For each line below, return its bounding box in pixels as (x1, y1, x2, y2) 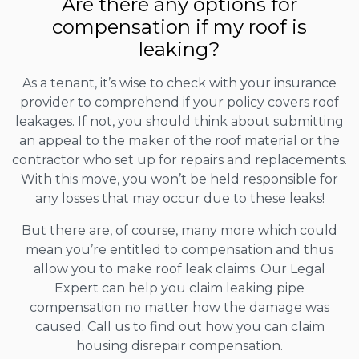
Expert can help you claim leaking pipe (54, 280, 305, 296)
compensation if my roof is (52, 15, 307, 39)
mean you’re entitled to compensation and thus (26, 242, 333, 258)
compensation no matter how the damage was (30, 300, 329, 316)
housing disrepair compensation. (76, 338, 283, 354)
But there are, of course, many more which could (22, 223, 337, 239)
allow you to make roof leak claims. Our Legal (34, 261, 325, 277)
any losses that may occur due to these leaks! (34, 191, 325, 207)
